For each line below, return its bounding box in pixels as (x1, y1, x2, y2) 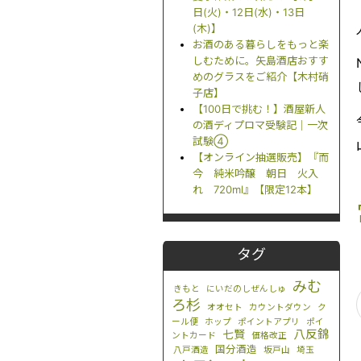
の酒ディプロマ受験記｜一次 (193, 118, 328, 132)
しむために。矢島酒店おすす (193, 54, 329, 68)
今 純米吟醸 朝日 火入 (193, 167, 318, 180)
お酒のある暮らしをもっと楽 (193, 38, 329, 52)
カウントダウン (249, 302, 311, 313)
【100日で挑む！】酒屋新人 (193, 102, 326, 116)
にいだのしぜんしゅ (206, 284, 286, 295)
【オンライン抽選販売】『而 (193, 151, 329, 164)
